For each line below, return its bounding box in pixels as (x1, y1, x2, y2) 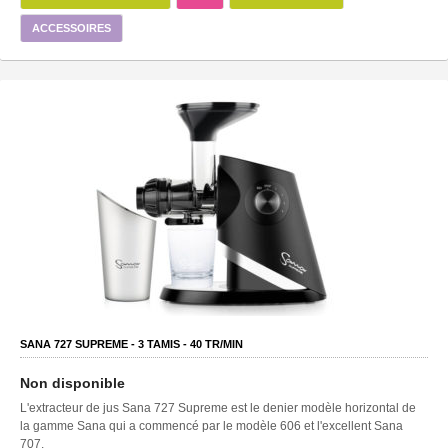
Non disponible (20, 374, 125, 391)
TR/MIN (202, 337, 243, 350)
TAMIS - (144, 337, 190, 350)
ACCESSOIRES (32, 21, 111, 34)
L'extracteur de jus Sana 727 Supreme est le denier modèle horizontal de (20, 400, 416, 415)
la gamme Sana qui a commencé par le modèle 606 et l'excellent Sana (20, 418, 403, 433)
